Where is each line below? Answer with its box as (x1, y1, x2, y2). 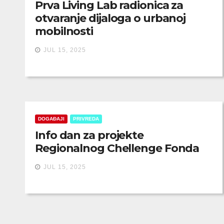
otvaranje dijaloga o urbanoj (35, 11, 186, 25)
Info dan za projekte (35, 128, 143, 142)
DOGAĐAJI (38, 116, 64, 121)
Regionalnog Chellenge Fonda (35, 141, 199, 155)
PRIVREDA (73, 116, 99, 121)
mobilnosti (35, 24, 93, 38)
